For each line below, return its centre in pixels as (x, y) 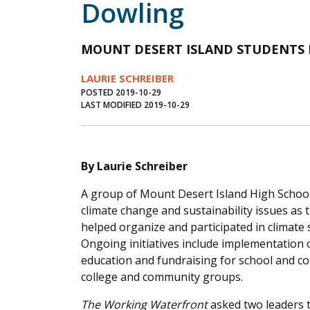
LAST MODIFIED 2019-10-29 (135, 105)
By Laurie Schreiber (134, 166)
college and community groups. (162, 277)
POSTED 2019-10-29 (121, 93)
